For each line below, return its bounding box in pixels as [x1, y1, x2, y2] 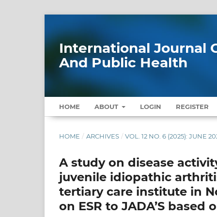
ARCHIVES [86, 132, 119, 140]
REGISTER [176, 102, 209, 110]
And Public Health [59, 54, 187, 71]
